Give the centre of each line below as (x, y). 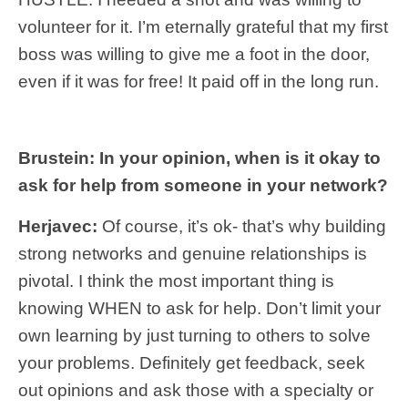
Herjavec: (58, 226)
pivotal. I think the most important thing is (176, 280)
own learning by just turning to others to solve (194, 335)
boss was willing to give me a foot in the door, (194, 54)
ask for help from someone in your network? (203, 185)
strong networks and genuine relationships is (193, 253)
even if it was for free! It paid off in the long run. (199, 81)
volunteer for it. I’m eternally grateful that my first (203, 26)
